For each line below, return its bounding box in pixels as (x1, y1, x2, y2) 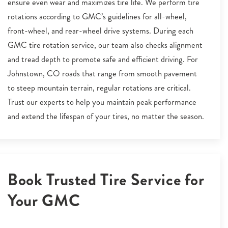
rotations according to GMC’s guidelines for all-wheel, (8, 11, 187, 22)
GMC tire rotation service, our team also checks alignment (8, 39, 203, 51)
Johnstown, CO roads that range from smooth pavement (8, 68, 197, 79)
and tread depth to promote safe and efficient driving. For (8, 53, 198, 65)
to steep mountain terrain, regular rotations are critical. (8, 82, 191, 94)
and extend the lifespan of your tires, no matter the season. (8, 110, 204, 122)
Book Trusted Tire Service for (8, 168, 205, 191)
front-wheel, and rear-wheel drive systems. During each (8, 25, 193, 37)
